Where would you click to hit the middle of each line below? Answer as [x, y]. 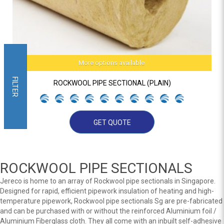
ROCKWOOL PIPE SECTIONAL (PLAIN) [112, 83]
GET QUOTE [112, 122]
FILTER [15, 86]
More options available [111, 63]
